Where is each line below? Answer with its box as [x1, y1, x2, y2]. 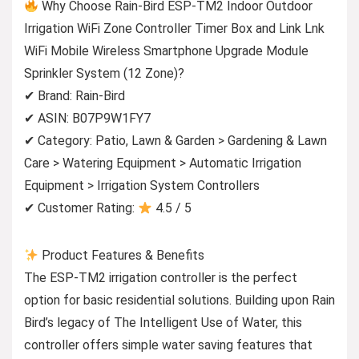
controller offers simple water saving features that [24, 337, 313, 353]
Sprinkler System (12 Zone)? [24, 66, 184, 81]
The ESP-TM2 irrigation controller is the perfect [24, 270, 297, 285]
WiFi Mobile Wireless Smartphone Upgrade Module [24, 43, 309, 58]
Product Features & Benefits [38, 248, 205, 263]
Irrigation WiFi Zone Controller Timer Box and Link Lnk [24, 21, 325, 36]
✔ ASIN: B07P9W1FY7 [24, 111, 151, 126]
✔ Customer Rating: [24, 200, 138, 216]
